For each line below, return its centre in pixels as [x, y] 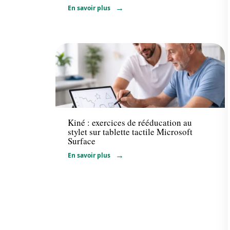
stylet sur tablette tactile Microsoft [130, 131]
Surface [82, 141]
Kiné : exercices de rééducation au [130, 122]
